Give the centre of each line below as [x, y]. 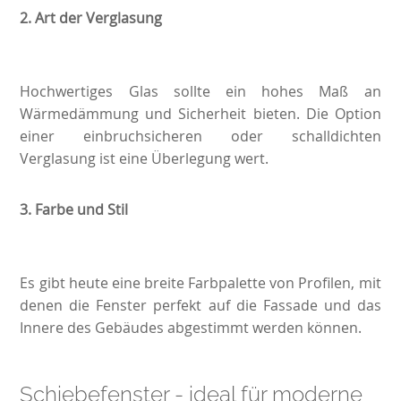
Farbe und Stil [82, 210]
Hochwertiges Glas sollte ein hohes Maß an [200, 92]
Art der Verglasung [99, 18]
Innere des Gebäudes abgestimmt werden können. [191, 328]
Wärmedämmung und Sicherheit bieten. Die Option [200, 114]
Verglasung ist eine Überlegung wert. [145, 159]
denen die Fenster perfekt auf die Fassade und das [200, 306]
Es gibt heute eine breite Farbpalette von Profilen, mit [200, 283]
